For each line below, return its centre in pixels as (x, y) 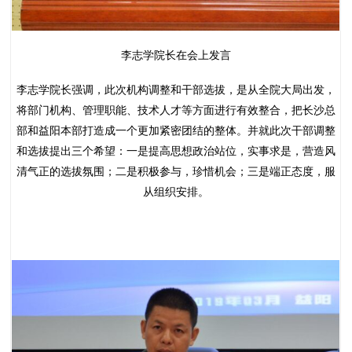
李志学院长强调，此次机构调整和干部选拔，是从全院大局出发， (176, 89)
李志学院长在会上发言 (176, 55)
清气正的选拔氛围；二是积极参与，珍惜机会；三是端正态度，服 (176, 171)
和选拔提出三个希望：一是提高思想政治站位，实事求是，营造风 (176, 150)
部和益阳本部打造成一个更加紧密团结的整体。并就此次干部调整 (176, 130)
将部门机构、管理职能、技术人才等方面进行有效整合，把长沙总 (176, 110)
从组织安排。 (176, 191)
